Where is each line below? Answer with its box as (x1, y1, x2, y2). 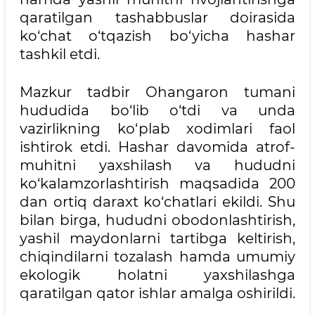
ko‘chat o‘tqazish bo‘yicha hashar (20, 27, 295, 44)
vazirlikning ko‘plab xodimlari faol (20, 120, 295, 137)
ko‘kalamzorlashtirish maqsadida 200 (20, 174, 295, 192)
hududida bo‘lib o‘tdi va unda (20, 101, 295, 119)
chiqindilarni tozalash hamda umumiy (20, 247, 295, 265)
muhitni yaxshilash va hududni (20, 156, 295, 174)
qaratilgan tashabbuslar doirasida (20, 8, 295, 26)
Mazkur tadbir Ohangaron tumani (20, 83, 295, 101)
